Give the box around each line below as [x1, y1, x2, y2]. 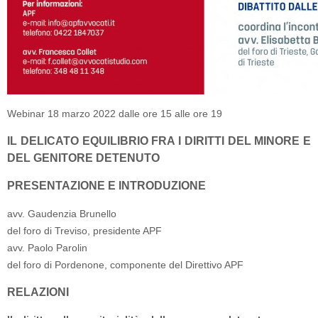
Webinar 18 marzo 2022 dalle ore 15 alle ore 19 [7, 108, 222, 119]
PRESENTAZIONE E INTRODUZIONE [7, 180, 209, 192]
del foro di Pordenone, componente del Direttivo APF [7, 259, 243, 270]
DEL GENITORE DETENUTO [7, 152, 160, 164]
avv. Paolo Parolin [7, 242, 87, 253]
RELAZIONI [7, 286, 69, 298]
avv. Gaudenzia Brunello [7, 208, 116, 219]
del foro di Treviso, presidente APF [7, 225, 162, 236]
